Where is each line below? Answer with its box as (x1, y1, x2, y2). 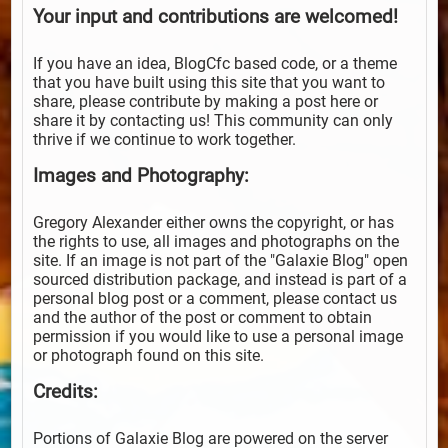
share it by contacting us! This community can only (32, 111, 393, 131)
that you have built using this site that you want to (32, 73, 385, 93)
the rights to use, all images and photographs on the (32, 232, 399, 252)
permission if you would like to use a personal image (32, 327, 403, 347)
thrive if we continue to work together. (32, 130, 296, 150)
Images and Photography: (32, 165, 249, 188)
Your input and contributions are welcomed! (32, 6, 398, 29)
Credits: (32, 381, 98, 404)
